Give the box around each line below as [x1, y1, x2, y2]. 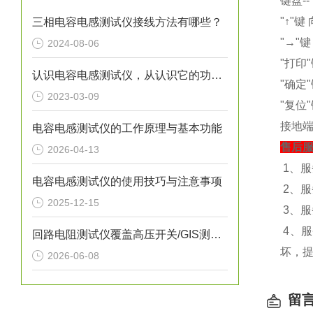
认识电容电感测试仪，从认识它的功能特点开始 [211, 69, 222, 81]
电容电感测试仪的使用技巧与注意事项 [32, 175, 222, 187]
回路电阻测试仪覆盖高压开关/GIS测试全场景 [210, 228, 221, 240]
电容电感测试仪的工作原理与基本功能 [32, 122, 222, 134]
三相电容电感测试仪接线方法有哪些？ [32, 16, 222, 28]
